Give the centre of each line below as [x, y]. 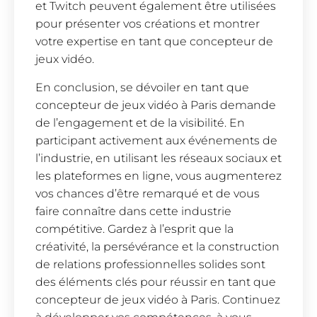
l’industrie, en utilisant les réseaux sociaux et [158, 158]
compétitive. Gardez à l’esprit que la [134, 229]
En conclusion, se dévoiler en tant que [142, 87]
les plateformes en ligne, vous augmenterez [158, 175]
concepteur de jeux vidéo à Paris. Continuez [158, 299]
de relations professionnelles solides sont [150, 264]
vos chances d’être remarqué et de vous [148, 193]
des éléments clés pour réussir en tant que [156, 282]
